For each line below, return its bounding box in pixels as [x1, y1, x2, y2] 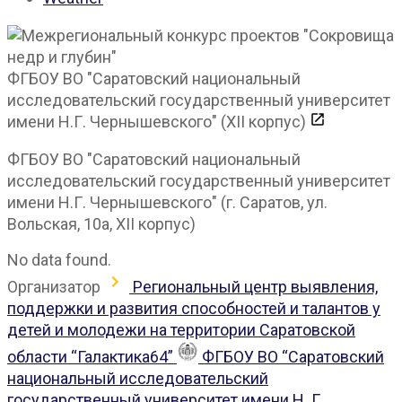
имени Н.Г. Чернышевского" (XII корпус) [7, 112, 310, 132]
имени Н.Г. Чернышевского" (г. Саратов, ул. [7, 193, 328, 213]
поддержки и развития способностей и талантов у [7, 299, 380, 319]
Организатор [7, 277, 100, 297]
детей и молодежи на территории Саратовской [7, 320, 355, 340]
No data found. [7, 250, 111, 270]
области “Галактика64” [7, 347, 177, 367]
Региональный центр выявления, [133, 277, 378, 297]
